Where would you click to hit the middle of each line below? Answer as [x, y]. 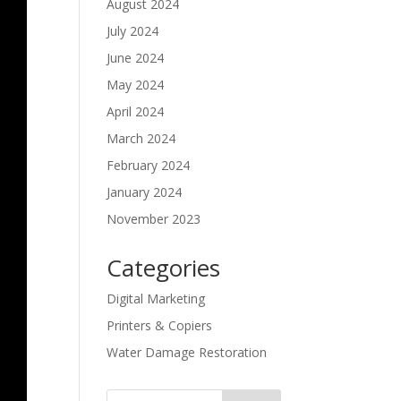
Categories [164, 268]
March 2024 [141, 138]
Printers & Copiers [160, 325]
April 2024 [136, 111]
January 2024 [145, 192]
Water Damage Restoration [187, 352]
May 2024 [136, 85]
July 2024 [133, 31]
